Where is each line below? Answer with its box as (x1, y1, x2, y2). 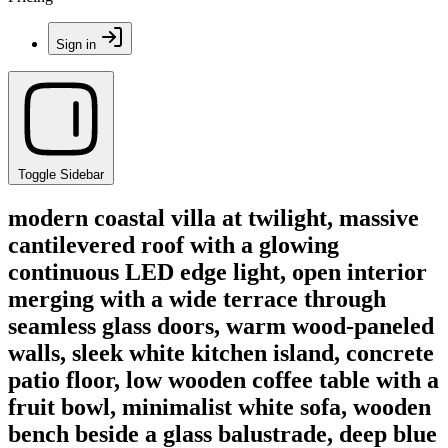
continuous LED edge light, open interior (8, 258, 427, 285)
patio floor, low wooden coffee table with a (8, 366, 439, 393)
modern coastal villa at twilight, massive (8, 204, 419, 231)
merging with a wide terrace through (8, 285, 386, 312)
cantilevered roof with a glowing (8, 231, 339, 258)
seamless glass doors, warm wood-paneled (8, 312, 434, 339)
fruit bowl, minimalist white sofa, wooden (8, 393, 431, 420)
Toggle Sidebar (18, 167, 104, 182)
